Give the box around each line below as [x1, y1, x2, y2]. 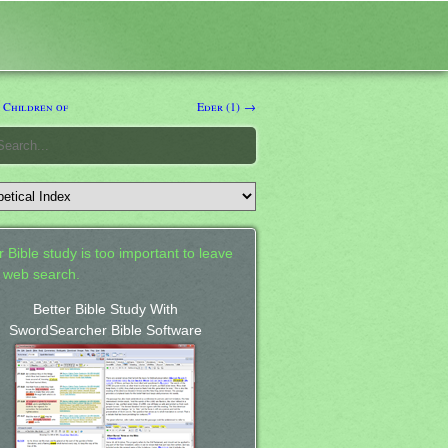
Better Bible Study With [32, 301, 178, 317]
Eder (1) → [197, 97, 256, 114]
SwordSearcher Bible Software [8, 322, 202, 338]
